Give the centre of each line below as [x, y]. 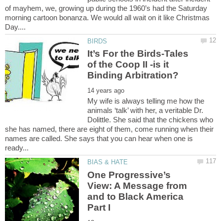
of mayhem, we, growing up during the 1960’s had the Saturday [106, 8]
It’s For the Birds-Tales [138, 54]
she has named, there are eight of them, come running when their [109, 129]
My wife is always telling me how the [146, 101]
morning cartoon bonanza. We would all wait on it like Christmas [107, 17]
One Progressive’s [129, 175]
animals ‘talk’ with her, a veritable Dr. [146, 110]
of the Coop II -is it [128, 65]
